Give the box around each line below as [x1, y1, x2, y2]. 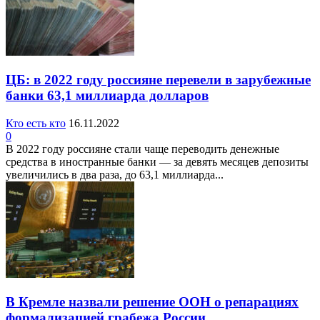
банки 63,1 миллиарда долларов [6, 88, 209, 104]
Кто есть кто [6, 116, 66, 129]
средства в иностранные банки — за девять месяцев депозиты [6, 155, 309, 168]
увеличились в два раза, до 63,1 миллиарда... [6, 168, 224, 181]
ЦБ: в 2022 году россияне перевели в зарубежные [6, 72, 311, 88]
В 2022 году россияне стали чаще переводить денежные [6, 142, 279, 155]
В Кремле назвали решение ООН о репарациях [6, 294, 299, 309]
